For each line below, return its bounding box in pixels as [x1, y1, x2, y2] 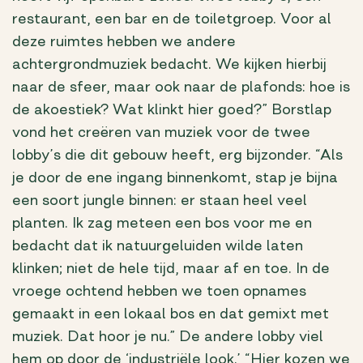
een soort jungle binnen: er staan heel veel [12, 193, 307, 208]
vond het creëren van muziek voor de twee [12, 125, 310, 140]
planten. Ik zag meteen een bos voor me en [12, 216, 312, 231]
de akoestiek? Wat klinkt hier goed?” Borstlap [12, 102, 331, 117]
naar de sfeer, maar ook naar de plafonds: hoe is [12, 79, 350, 95]
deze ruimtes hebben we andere [12, 34, 236, 49]
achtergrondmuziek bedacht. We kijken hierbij [12, 57, 327, 72]
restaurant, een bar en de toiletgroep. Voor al [12, 11, 331, 27]
